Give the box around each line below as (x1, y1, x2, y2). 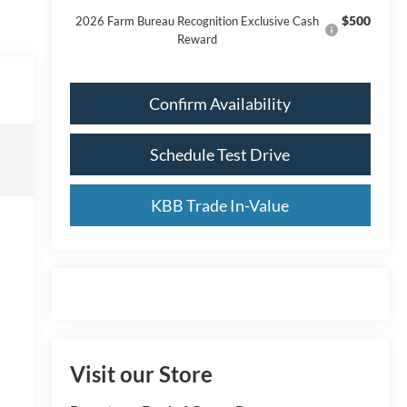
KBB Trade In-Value (151, 194, 290, 215)
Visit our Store (69, 361, 213, 388)
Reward (176, 31, 217, 46)
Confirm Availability (149, 93, 292, 114)
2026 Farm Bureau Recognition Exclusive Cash (74, 13, 319, 28)
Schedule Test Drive (150, 144, 291, 164)
